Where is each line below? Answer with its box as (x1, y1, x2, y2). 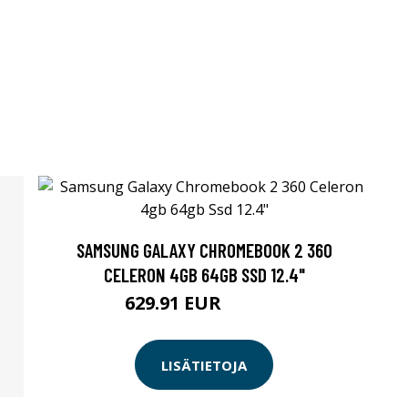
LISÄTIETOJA (161, 355, 247, 374)
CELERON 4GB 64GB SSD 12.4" (103, 263, 305, 286)
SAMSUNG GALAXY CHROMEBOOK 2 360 (76, 239, 332, 261)
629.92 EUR (226, 298, 283, 313)
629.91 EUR (125, 291, 226, 315)
